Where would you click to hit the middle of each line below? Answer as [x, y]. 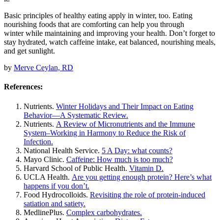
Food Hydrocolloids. [57, 194]
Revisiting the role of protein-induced [148, 194]
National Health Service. [63, 150]
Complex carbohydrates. [104, 212]
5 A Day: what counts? [137, 150]
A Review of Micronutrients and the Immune [125, 124]
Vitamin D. [146, 168]
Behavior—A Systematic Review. [76, 115]
